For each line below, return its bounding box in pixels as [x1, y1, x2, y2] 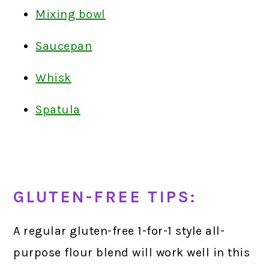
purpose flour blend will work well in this [13, 246, 250, 260]
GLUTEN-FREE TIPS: [13, 187, 197, 207]
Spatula [35, 103, 80, 117]
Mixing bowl [35, 7, 106, 22]
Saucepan [35, 39, 92, 53]
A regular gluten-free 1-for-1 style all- [13, 224, 225, 238]
